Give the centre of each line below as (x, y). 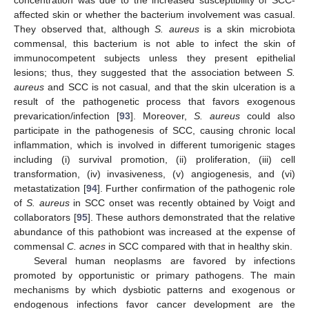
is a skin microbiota (247, 29)
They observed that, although (84, 29)
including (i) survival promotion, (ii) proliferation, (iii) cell (154, 159)
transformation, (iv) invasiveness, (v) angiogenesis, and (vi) (154, 173)
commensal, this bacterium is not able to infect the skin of (154, 43)
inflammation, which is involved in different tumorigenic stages (154, 144)
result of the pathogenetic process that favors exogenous (154, 101)
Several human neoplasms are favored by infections (164, 260)
